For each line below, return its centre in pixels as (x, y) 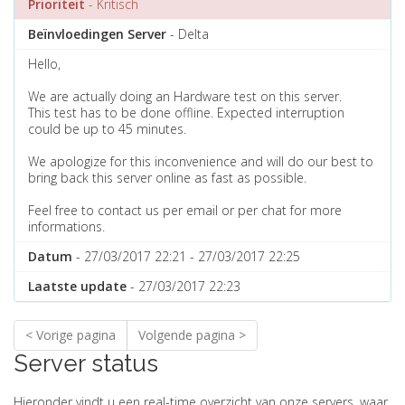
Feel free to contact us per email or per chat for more (185, 210)
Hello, (44, 64)
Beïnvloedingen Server (97, 34)
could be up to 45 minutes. (107, 129)
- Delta (188, 34)
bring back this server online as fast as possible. (167, 178)
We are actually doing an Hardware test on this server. (185, 96)
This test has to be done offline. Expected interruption (186, 113)
